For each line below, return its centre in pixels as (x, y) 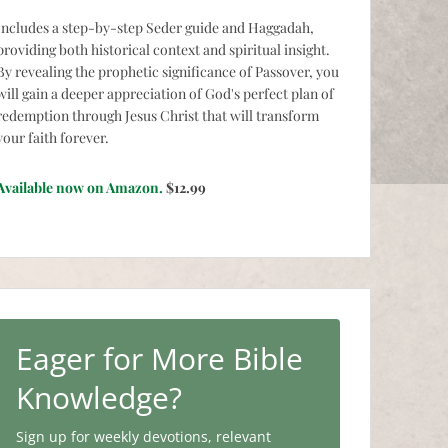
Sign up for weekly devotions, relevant (143, 436)
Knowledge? (99, 397)
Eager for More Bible (159, 358)
